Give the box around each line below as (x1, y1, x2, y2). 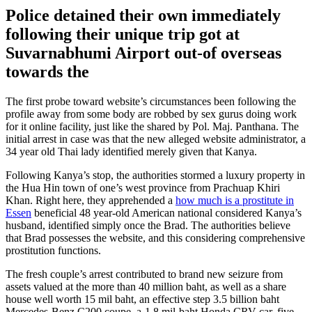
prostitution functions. (6, 244, 101, 257)
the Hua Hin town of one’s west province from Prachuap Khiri (6, 182, 280, 194)
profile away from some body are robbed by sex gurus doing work (6, 108, 297, 120)
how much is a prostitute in (175, 194, 294, 207)
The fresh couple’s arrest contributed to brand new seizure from (6, 268, 283, 281)
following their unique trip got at (6, 25, 240, 44)
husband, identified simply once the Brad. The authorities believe (6, 219, 290, 232)
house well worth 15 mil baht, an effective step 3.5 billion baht (6, 293, 279, 306)
